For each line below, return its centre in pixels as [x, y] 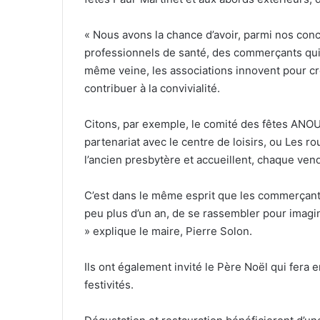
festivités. [109, 284]
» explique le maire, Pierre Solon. [168, 231]
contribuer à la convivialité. [152, 88]
